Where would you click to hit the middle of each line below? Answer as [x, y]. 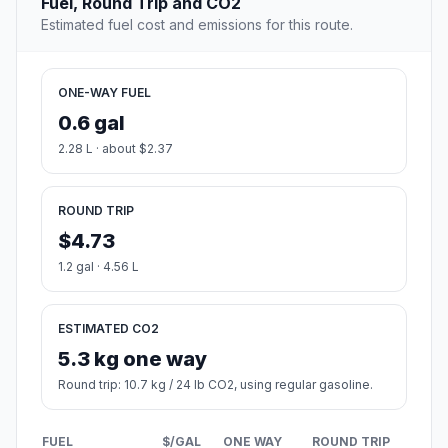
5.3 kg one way [132, 358]
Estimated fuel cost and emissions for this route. [197, 24]
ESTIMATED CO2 [108, 328]
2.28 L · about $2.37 [115, 148]
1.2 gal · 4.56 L [98, 266]
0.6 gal [91, 122]
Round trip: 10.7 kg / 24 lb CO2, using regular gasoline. [215, 384]
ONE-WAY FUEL [104, 92]
